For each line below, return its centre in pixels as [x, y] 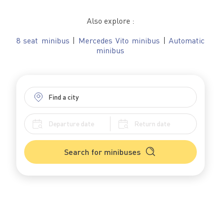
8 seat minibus [43, 41]
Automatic [187, 41]
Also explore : [110, 21]
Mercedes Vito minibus [119, 41]
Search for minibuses [103, 152]
